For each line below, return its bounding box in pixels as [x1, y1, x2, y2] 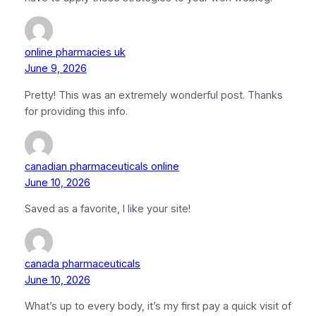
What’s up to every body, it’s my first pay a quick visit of [24, 300, 291, 313]
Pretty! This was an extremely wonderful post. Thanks [24, 89, 283, 102]
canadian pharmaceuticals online [24, 159, 179, 173]
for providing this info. [24, 105, 128, 118]
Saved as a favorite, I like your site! [24, 202, 190, 216]
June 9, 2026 [24, 62, 87, 75]
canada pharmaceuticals [24, 257, 140, 270]
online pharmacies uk [24, 46, 126, 59]
